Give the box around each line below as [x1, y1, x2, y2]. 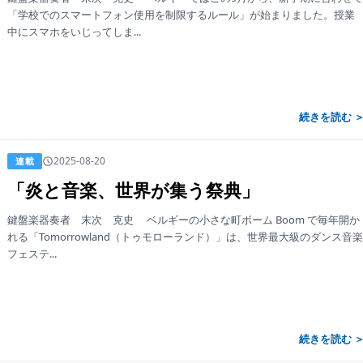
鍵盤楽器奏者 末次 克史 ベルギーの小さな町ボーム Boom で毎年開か [7, 212, 361, 227]
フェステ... [7, 246, 58, 261]
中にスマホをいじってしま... [7, 24, 142, 39]
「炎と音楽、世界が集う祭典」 [7, 177, 260, 202]
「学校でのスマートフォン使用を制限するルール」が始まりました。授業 [7, 7, 356, 22]
